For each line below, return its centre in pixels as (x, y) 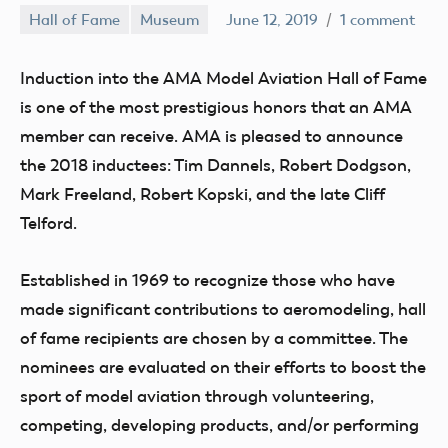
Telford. (48, 223)
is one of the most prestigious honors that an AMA (216, 107)
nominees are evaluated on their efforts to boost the (223, 367)
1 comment (377, 19)
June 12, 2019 (272, 19)
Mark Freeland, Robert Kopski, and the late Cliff (202, 194)
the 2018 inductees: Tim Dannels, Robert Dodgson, (215, 165)
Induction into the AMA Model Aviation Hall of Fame (223, 78)
